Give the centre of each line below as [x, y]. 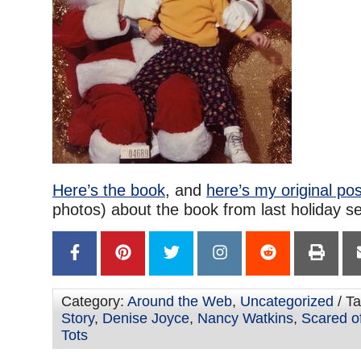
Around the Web [180, 301]
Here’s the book [109, 190]
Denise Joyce [146, 318]
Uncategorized [287, 301]
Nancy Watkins [245, 318]
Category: [94, 301]
